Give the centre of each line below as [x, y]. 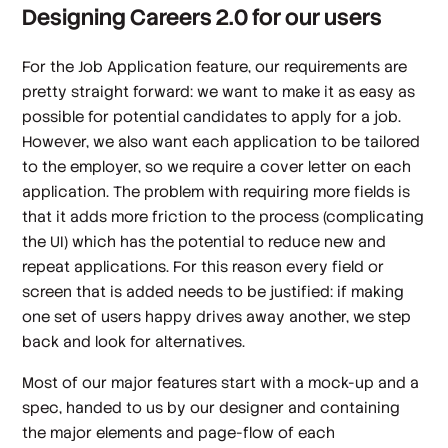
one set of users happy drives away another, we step [217, 316]
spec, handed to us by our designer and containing [211, 408]
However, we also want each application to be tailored [221, 141]
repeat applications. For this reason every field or [203, 266]
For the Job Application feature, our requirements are [215, 66]
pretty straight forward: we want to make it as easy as [219, 91]
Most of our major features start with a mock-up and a [221, 383]
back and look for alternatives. [134, 341]
